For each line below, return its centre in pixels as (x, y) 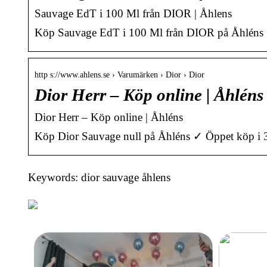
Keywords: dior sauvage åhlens (99, 178)
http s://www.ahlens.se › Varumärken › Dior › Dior (119, 75)
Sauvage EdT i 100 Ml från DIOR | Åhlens (133, 14)
